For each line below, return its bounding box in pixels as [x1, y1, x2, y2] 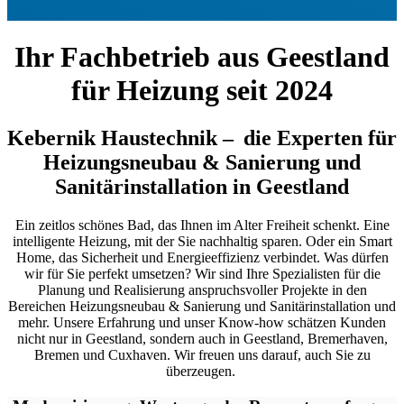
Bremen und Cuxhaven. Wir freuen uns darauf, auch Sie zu [33, 347, 371, 363]
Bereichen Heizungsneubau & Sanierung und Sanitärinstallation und [8, 298, 396, 315]
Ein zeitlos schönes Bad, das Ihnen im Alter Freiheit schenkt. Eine [14, 217, 390, 234]
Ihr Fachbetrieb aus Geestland [14, 40, 390, 73]
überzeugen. [165, 363, 239, 380]
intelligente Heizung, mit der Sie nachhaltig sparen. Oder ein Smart [12, 234, 392, 250]
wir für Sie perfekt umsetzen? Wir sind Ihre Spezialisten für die [23, 266, 381, 282]
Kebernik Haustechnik [7, 126, 217, 151]
